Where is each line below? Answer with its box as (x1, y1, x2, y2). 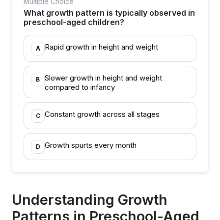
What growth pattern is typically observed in (24, 8, 195, 18)
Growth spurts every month (45, 140, 137, 150)
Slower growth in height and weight (45, 73, 162, 82)
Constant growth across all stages (45, 110, 160, 119)
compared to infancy (45, 82, 115, 92)
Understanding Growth (12, 191, 167, 208)
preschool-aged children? (24, 17, 124, 27)
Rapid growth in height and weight (45, 42, 158, 52)
